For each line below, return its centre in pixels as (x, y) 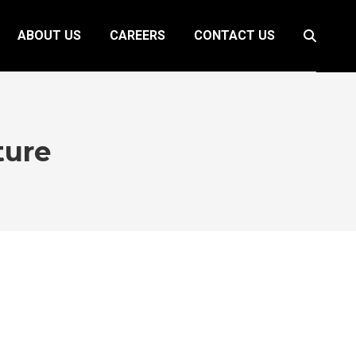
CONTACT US (234, 35)
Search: (329, 43)
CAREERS (137, 35)
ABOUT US (49, 35)
